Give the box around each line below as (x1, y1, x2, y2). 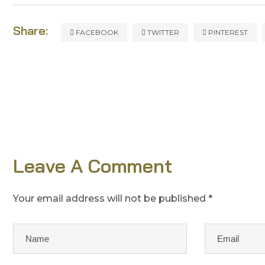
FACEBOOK (74, 27, 118, 37)
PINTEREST (206, 27, 248, 37)
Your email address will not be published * (13, 192, 212, 204)
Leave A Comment (13, 153, 177, 177)
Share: (13, 22, 48, 38)
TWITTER (146, 27, 179, 37)
